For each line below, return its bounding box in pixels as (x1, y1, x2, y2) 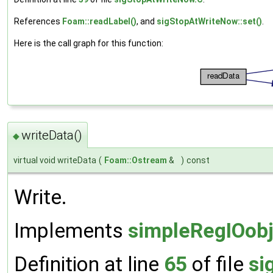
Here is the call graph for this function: (14, 38, 163, 48)
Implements (14, 219, 128, 243)
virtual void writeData (13, 155, 96, 166)
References (14, 16, 62, 26)
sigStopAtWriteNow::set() (157, 16, 262, 26)
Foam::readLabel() (62, 16, 136, 26)
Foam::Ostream (104, 155, 167, 166)
